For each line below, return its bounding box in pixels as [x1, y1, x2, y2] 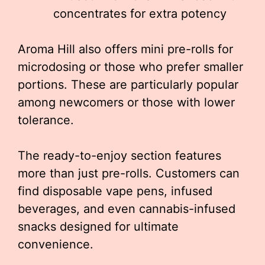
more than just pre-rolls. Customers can [18, 166, 240, 180]
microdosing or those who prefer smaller [18, 59, 243, 74]
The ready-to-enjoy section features [18, 148, 221, 163]
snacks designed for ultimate [18, 219, 179, 234]
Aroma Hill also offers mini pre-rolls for [18, 41, 233, 56]
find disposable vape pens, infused [18, 183, 212, 198]
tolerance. [18, 112, 74, 127]
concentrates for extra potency [53, 6, 227, 21]
